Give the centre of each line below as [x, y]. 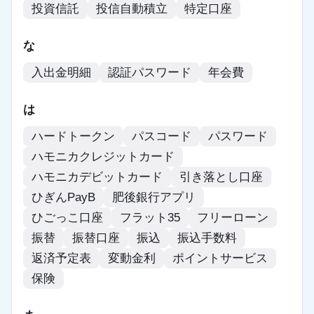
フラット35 [150, 218]
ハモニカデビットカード [97, 177]
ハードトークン [73, 137]
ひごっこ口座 [67, 218]
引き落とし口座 [221, 177]
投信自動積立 [132, 9]
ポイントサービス [220, 259]
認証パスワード [150, 73]
